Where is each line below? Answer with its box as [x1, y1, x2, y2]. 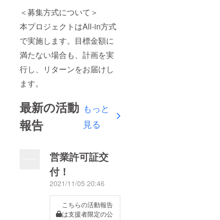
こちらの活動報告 [61, 200, 113, 210]
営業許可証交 [50, 149, 109, 164]
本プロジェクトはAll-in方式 [20, 21, 116, 32]
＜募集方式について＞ [20, 6, 98, 18]
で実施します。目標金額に [20, 35, 114, 47]
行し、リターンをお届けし [20, 63, 114, 75]
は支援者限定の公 [61, 209, 113, 219]
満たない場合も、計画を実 [20, 49, 114, 61]
